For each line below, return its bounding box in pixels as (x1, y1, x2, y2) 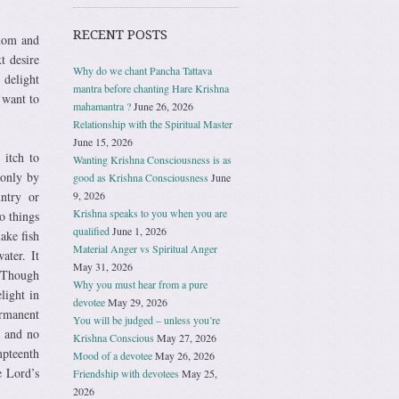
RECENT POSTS (73, 26, 167, 43)
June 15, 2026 (73, 134, 133, 149)
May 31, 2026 (73, 258, 133, 273)
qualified (73, 223, 110, 238)
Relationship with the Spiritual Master (73, 116, 232, 131)
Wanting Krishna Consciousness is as (73, 151, 232, 167)
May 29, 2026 (108, 294, 167, 309)
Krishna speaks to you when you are (73, 205, 227, 220)
